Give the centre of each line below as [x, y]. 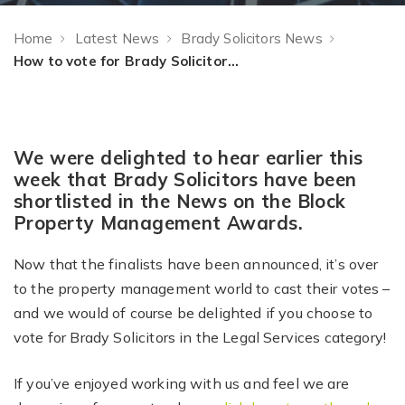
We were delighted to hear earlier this [188, 158]
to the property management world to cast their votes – [202, 288]
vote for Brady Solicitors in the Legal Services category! [200, 337]
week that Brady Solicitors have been [185, 179]
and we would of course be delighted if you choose [184, 313]
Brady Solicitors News [252, 38]
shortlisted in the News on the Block [180, 201]
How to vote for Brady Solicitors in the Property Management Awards [233, 61]
